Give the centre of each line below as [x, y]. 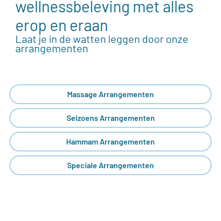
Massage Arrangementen [110, 94]
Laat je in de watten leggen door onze [102, 38]
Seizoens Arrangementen [110, 118]
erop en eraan [62, 25]
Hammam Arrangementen [110, 142]
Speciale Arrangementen [110, 165]
